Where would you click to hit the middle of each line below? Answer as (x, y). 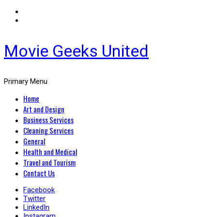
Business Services (48, 120)
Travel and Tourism (49, 162)
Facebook (39, 190)
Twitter (34, 199)
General (34, 141)
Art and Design (44, 109)
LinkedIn (36, 207)
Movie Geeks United (76, 51)
